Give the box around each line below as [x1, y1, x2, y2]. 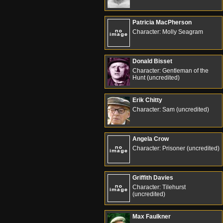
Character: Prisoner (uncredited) [132, 145, 220, 152]
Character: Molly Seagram [132, 28, 203, 35]
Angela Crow [132, 135, 169, 142]
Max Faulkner [132, 213, 171, 220]
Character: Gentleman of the [132, 67, 209, 74]
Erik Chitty [132, 97, 162, 104]
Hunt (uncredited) [132, 74, 180, 81]
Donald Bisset [132, 58, 172, 65]
